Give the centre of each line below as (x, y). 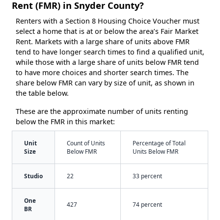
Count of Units (86, 143)
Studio (33, 176)
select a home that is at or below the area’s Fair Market (107, 31)
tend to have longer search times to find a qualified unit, (110, 52)
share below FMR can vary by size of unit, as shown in (105, 82)
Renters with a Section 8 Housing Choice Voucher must (108, 21)
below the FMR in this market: (65, 121)
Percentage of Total (159, 143)
